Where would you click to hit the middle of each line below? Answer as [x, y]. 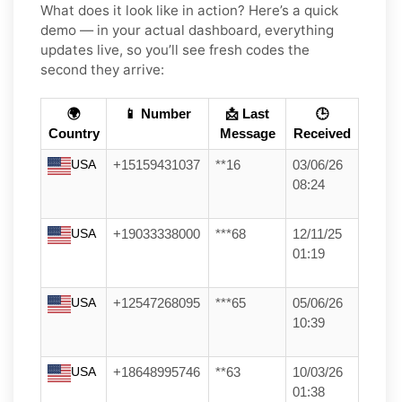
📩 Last [247, 114]
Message [247, 134]
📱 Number [157, 114]
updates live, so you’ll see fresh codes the [175, 50]
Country [74, 134]
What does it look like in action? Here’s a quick [189, 11]
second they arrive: [102, 70]
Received [322, 134]
